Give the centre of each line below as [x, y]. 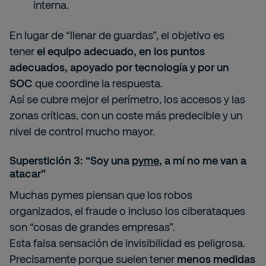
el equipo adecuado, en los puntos [121, 51]
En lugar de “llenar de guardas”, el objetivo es [117, 35]
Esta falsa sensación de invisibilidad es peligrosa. [127, 243]
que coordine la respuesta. [98, 83]
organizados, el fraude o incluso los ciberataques [127, 211]
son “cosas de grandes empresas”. [92, 227]
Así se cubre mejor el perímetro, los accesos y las [127, 99]
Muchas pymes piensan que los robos [101, 195]
